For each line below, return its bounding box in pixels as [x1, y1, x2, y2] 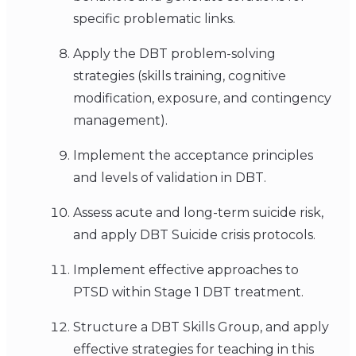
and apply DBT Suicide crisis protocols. [73, 227, 315, 243]
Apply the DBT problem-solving [73, 46, 276, 62]
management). [73, 113, 168, 129]
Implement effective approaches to [73, 262, 299, 278]
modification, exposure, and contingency [73, 91, 331, 106]
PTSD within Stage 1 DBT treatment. [73, 284, 304, 300]
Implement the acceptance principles [73, 148, 313, 164]
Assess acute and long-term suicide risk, [73, 205, 323, 221]
